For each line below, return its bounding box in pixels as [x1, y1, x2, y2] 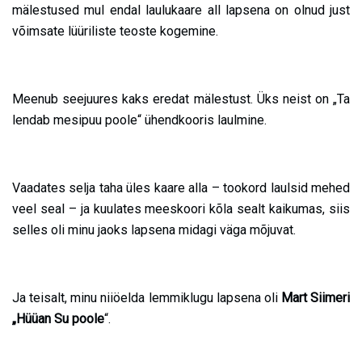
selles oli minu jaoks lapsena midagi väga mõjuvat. [12, 222, 296, 238]
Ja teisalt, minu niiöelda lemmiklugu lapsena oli [12, 290, 281, 306]
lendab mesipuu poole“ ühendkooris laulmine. [12, 112, 267, 128]
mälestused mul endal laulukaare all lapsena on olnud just [12, 2, 350, 19]
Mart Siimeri [280, 290, 350, 306]
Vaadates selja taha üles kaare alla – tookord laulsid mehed [12, 180, 350, 196]
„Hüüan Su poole [12, 311, 104, 327]
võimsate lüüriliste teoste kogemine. [12, 23, 218, 40]
